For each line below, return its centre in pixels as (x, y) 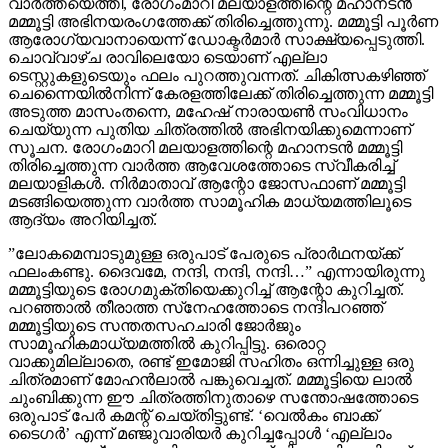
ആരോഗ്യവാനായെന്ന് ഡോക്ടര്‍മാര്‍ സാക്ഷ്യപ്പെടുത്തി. (216, 39)
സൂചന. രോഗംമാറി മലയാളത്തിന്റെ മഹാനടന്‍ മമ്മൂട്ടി (205, 147)
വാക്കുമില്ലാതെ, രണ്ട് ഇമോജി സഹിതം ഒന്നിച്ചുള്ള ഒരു (211, 361)
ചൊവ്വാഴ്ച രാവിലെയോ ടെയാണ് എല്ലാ (167, 57)
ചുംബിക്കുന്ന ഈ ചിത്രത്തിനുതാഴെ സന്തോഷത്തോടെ (213, 397)
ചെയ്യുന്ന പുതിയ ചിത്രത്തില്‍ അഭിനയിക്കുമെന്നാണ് (209, 129)
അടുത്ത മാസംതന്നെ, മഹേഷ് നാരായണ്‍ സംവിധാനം (208, 111)
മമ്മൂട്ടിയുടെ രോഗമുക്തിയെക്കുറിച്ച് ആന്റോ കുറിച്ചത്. (206, 289)
